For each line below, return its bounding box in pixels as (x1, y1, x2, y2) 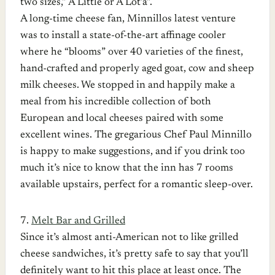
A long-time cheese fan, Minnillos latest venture (20, 14, 236, 25)
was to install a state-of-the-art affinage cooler (20, 30, 226, 41)
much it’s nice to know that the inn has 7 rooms (20, 163, 233, 174)
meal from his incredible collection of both (20, 96, 211, 107)
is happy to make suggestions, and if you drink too (20, 146, 245, 157)
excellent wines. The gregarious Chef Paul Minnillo (20, 130, 252, 141)
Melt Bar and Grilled (31, 215, 125, 227)
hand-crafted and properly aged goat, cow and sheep (20, 63, 254, 74)
